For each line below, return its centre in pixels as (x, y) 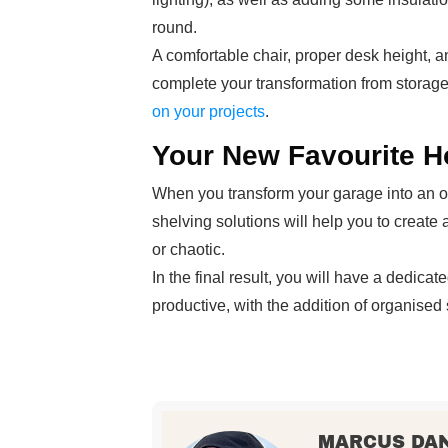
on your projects (208, 111)
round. (174, 27)
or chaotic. (188, 249)
